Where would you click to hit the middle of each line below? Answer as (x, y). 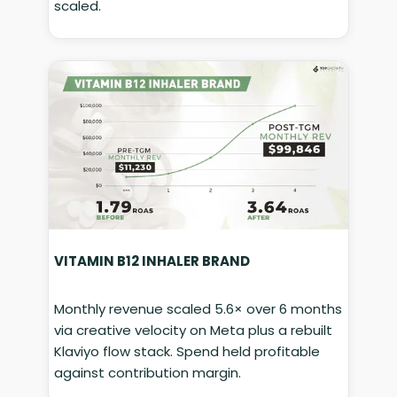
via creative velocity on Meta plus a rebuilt (194, 331)
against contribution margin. (148, 373)
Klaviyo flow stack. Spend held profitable (187, 352)
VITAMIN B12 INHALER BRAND (152, 261)
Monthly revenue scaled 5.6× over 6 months (198, 309)
